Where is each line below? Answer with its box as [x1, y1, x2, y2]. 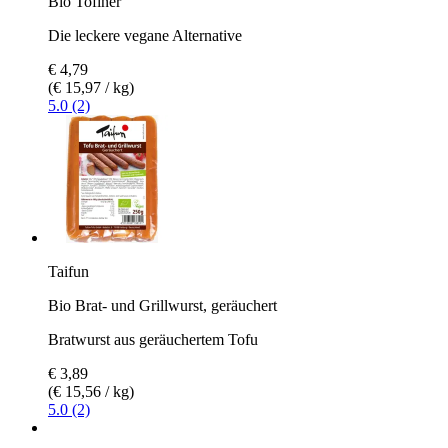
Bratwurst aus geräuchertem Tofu [48, 330, 258, 348]
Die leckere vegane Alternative [48, 26, 242, 44]
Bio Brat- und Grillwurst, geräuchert [48, 296, 277, 314]
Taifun [48, 262, 89, 280]
